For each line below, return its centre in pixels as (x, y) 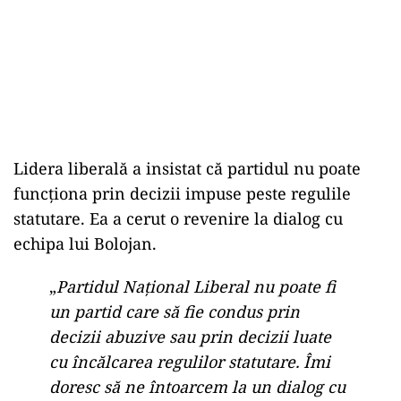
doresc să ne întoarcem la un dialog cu (197, 387)
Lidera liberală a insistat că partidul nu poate (187, 168)
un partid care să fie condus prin (175, 311)
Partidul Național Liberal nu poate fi (196, 286)
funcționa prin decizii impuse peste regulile (182, 193)
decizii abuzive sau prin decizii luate (190, 337)
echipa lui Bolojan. (85, 243)
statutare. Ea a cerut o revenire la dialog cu (178, 218)
